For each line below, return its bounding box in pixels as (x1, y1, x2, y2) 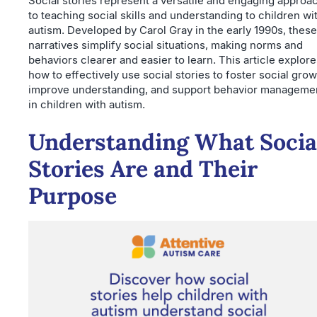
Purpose (28, 181, 117, 210)
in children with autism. (28, 98, 145, 111)
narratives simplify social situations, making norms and (28, 38, 303, 52)
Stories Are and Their (28, 154, 258, 183)
